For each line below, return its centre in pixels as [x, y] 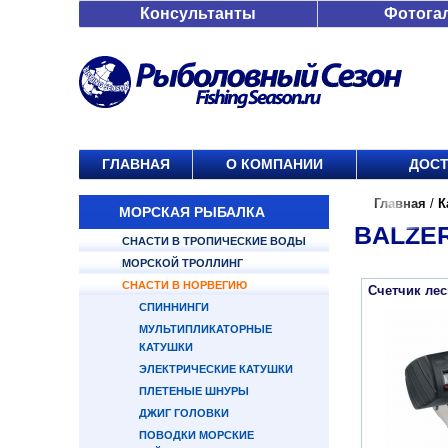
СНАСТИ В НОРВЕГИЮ [184, 285]
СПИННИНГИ [174, 307]
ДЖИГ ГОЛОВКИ [184, 413]
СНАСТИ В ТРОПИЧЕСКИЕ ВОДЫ [214, 241]
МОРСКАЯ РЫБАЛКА [192, 212]
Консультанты [198, 13]
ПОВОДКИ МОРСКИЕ [196, 435]
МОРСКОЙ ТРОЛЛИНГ [182, 263]
